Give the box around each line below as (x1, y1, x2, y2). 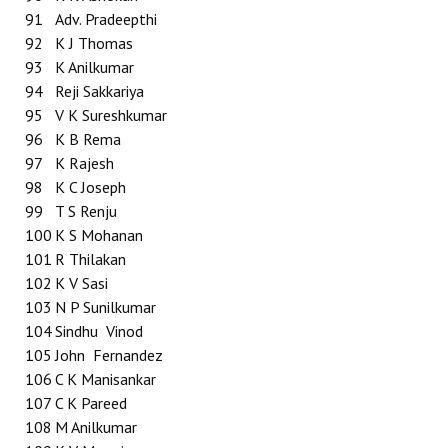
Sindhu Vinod (55, 321, 143, 341)
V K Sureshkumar (55, 105, 167, 125)
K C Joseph (55, 177, 126, 197)
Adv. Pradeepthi (55, 9, 157, 29)
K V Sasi (55, 273, 108, 293)
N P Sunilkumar (55, 297, 156, 317)
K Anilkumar (55, 57, 134, 77)
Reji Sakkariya (55, 81, 144, 101)
